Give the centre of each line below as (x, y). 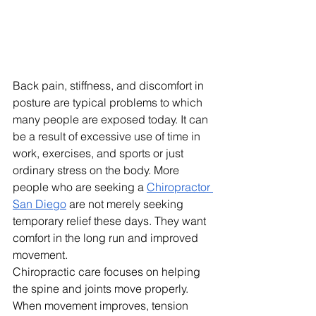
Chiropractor (180, 187)
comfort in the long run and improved (107, 237)
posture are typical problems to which (109, 102)
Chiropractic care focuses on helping (108, 271)
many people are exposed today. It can (112, 119)
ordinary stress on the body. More (97, 170)
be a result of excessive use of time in (108, 136)
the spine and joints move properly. (102, 288)
